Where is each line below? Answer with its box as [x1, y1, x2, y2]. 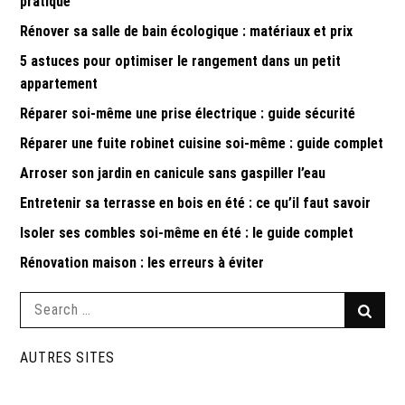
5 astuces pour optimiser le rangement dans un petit [20, 52, 342, 70]
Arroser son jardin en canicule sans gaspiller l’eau [20, 164, 326, 182]
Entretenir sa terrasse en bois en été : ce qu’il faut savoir [20, 193, 372, 212]
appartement [20, 74, 99, 92]
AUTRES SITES [20, 348, 115, 366]
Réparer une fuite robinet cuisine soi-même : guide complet [20, 134, 384, 152]
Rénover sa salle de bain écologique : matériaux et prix [20, 22, 353, 40]
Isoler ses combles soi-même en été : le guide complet [20, 223, 354, 241]
